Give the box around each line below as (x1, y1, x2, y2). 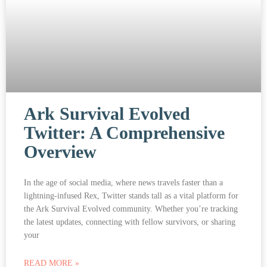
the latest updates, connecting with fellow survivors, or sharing (24, 217, 235, 226)
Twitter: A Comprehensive (24, 122, 225, 142)
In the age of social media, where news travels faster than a (24, 178, 223, 187)
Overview (24, 141, 97, 162)
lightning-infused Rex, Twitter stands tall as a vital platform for (24, 191, 238, 200)
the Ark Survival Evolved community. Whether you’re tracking (24, 204, 238, 213)
